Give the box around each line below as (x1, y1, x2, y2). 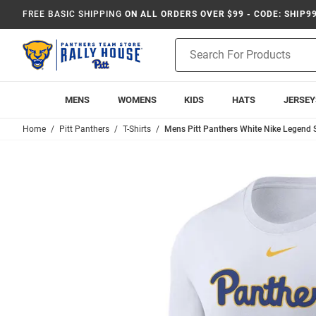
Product (175, 39, 210, 51)
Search (175, 54, 205, 66)
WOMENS (117, 95, 157, 105)
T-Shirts (123, 124, 151, 134)
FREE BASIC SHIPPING (23, 9, 123, 19)
